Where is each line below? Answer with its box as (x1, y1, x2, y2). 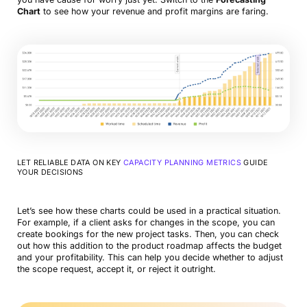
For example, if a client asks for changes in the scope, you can (16, 217, 275, 228)
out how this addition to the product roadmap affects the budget (16, 240, 282, 251)
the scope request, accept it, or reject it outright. (16, 263, 216, 274)
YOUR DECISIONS (16, 167, 84, 177)
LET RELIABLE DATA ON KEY (16, 158, 123, 167)
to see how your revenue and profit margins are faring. (40, 5, 269, 16)
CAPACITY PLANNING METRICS (123, 158, 241, 167)
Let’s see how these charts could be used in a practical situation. (16, 205, 281, 216)
